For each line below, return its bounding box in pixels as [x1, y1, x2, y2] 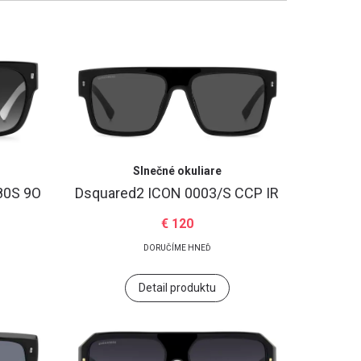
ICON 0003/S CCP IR [147, 185, 280, 201]
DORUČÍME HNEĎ [143, 243, 211, 252]
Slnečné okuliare [132, 164, 222, 177]
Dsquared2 [75, 185, 148, 201]
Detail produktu [138, 281, 216, 294]
